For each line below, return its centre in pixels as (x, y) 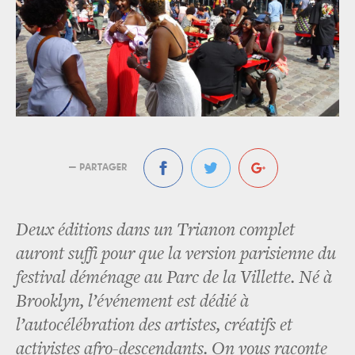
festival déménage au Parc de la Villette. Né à (174, 278)
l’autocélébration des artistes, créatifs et (154, 326)
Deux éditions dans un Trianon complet (155, 231)
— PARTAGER (98, 167)
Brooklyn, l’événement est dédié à (132, 302)
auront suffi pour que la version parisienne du (176, 254)
